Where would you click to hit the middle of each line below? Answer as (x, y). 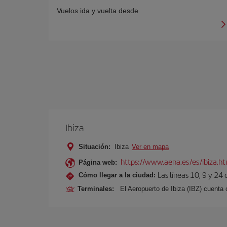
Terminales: (98, 189)
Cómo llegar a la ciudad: (117, 175)
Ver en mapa (150, 147)
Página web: (98, 162)
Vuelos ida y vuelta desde (98, 11)
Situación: (94, 147)
